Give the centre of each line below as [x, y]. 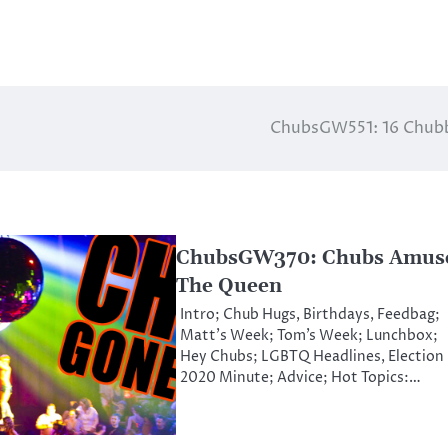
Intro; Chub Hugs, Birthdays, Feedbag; [309, 315]
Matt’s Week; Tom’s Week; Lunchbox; [308, 336]
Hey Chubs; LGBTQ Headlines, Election [311, 357]
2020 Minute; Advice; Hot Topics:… [300, 378]
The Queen [228, 287]
